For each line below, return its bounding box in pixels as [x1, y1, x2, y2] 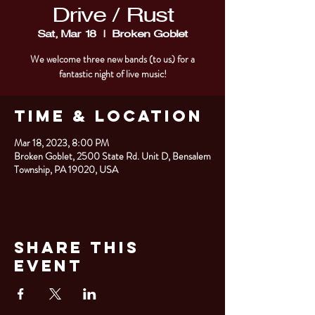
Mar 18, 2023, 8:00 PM [14, 135, 109, 150]
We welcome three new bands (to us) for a [30, 51, 195, 66]
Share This [14, 237, 139, 257]
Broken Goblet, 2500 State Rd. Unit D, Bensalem [14, 148, 211, 163]
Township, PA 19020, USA [14, 162, 118, 176]
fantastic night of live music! [58, 66, 167, 81]
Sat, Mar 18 [37, 27, 96, 39]
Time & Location [14, 105, 203, 126]
